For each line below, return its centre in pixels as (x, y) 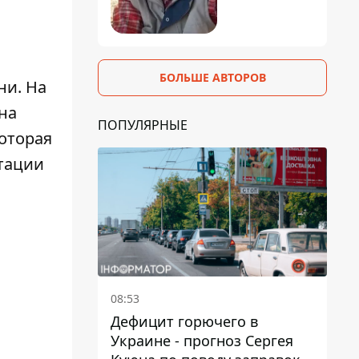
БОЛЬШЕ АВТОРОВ (212, 77)
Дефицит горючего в (184, 321)
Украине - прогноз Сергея (202, 340)
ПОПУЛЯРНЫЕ (143, 125)
